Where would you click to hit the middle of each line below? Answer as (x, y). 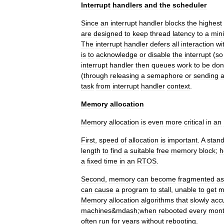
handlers (127, 5)
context (178, 86)
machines (96, 210)
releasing (124, 75)
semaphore (165, 75)
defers (160, 44)
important (182, 140)
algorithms (157, 200)
